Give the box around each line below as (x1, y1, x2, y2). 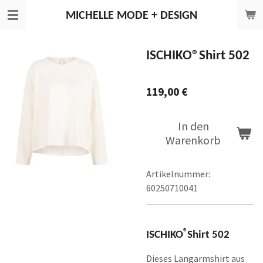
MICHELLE (66, 10, 114, 22)
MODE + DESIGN (114, 10, 197, 22)
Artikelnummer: (146, 168, 210, 180)
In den (177, 119, 209, 133)
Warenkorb (166, 133, 221, 147)
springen (5, 35, 45, 45)
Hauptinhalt (5, 21, 57, 31)
